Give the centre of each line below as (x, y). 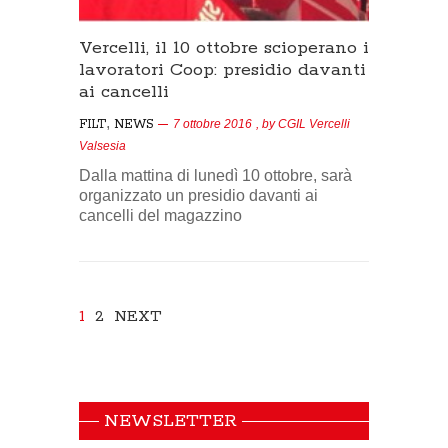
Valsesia (102, 145)
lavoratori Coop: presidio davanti (222, 69)
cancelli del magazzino (160, 215)
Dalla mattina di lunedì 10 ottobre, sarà (215, 175)
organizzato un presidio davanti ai (198, 195)
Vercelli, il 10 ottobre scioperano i (224, 47)
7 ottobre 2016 (212, 123)
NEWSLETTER (170, 420)
